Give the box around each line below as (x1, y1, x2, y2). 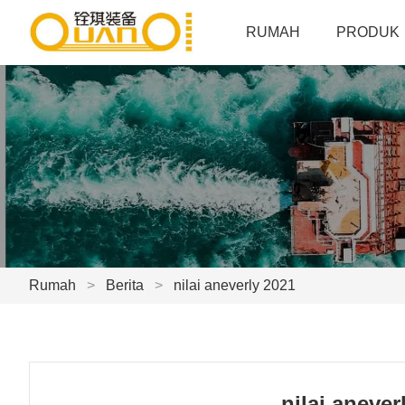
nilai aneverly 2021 (174, 278, 296, 293)
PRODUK (336, 24, 400, 40)
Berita (106, 278, 144, 293)
